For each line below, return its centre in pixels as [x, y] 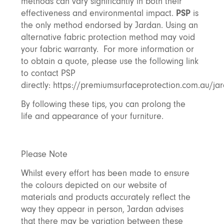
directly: [37, 85]
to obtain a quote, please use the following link [109, 61]
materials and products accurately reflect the [105, 197]
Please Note [44, 154]
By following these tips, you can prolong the [103, 104]
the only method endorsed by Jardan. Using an [109, 25]
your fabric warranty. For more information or [107, 49]
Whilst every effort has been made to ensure [105, 173]
